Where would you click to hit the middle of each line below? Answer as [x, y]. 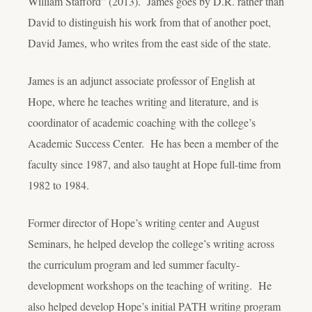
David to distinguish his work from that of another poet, [149, 22]
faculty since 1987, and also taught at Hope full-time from [154, 164]
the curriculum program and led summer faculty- [134, 264]
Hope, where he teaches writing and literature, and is [143, 101]
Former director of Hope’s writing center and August [143, 222]
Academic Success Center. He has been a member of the [153, 143]
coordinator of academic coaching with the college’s [142, 122]
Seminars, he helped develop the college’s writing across [151, 243]
